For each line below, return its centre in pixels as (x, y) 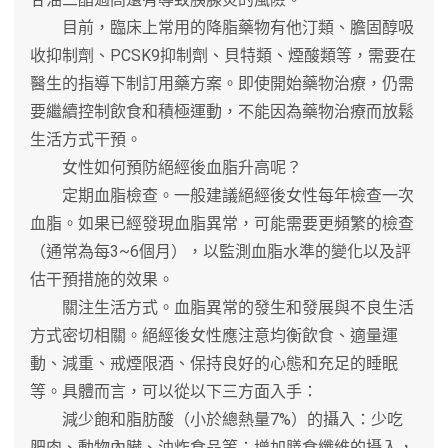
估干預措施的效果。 (102, 279)
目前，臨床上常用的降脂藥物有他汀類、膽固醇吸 (222, 27)
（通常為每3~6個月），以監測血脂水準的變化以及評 (220, 251)
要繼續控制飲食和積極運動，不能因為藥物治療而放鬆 (222, 111)
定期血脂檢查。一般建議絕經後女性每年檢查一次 (222, 195)
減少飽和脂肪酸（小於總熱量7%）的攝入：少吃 (216, 419)
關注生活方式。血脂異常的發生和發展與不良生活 (222, 307)
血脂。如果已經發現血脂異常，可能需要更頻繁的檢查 (222, 223)
